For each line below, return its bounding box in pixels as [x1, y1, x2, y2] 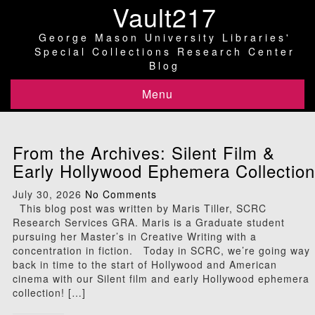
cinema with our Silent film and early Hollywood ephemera [13, 271, 309, 285]
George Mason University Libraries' [38, 30, 291, 44]
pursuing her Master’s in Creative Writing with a [13, 229, 257, 243]
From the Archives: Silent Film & [13, 140, 275, 165]
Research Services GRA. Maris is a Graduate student [13, 215, 285, 229]
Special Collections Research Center [34, 44, 295, 58]
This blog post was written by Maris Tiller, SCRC [13, 201, 266, 215]
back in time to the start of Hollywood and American [13, 257, 277, 271]
